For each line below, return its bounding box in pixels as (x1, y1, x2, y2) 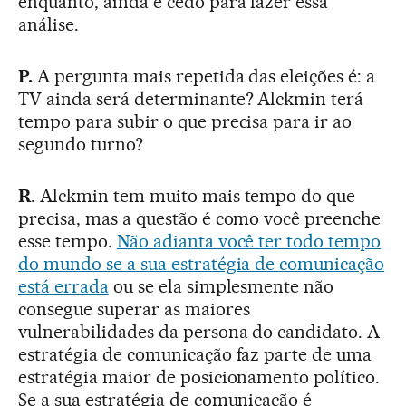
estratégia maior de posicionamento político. (18, 365, 381, 388)
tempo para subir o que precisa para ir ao (18, 110, 353, 132)
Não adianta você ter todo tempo (116, 229, 382, 252)
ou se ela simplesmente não (108, 275, 334, 297)
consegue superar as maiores (18, 297, 250, 320)
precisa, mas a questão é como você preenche (18, 207, 382, 229)
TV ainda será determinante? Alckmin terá (18, 87, 364, 110)
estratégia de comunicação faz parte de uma (18, 343, 372, 365)
